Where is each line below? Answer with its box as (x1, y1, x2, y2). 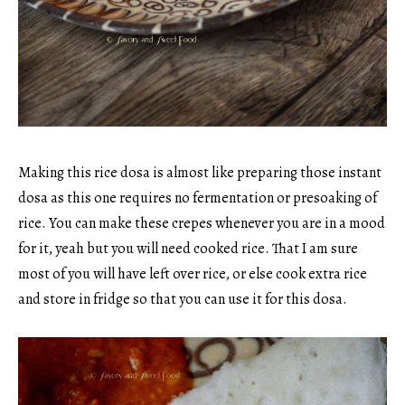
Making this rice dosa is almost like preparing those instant (18, 162, 381, 183)
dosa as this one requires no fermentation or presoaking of (18, 187, 377, 208)
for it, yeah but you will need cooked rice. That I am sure (18, 238, 358, 259)
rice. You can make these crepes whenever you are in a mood (18, 212, 385, 233)
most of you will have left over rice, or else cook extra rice (18, 263, 367, 284)
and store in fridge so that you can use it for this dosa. (18, 288, 347, 309)
